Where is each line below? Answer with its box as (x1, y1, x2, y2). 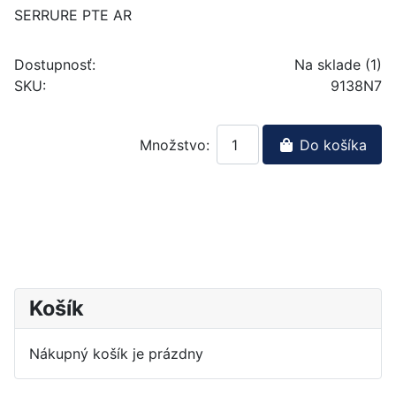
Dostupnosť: (14, 56, 95, 74)
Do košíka (295, 135, 367, 154)
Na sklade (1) (294, 56, 382, 74)
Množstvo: (140, 135, 209, 154)
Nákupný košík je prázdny (29, 345, 203, 363)
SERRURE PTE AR (14, 6, 132, 25)
